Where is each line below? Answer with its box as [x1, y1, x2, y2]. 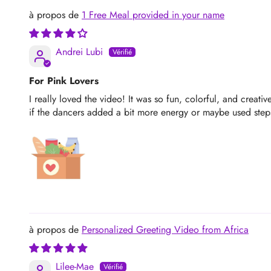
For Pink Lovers [29, 73, 99, 88]
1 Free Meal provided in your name [89, 7, 224, 22]
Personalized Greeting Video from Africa [82, 222, 249, 237]
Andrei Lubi [56, 44, 103, 59]
